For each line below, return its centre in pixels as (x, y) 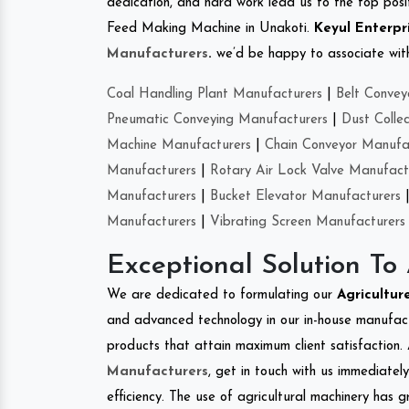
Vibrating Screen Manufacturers (308, 222)
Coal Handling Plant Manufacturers (215, 94)
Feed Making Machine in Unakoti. (210, 28)
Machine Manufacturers (179, 145)
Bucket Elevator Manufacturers (305, 196)
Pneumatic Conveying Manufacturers (217, 120)
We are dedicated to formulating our (222, 295)
